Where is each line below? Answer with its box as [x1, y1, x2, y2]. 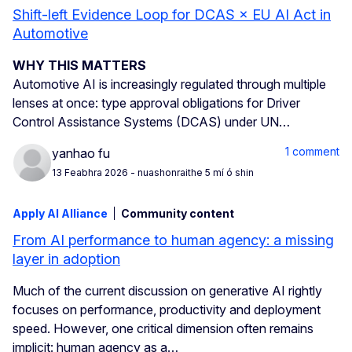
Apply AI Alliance [13, 207, 108, 221]
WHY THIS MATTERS [13, 57, 146, 74]
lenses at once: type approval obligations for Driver [13, 95, 300, 112]
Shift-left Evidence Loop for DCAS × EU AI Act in [13, 6, 331, 24]
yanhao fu [52, 145, 110, 161]
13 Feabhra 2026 [52, 166, 128, 178]
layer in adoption [13, 251, 120, 268]
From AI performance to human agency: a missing [13, 232, 334, 249]
